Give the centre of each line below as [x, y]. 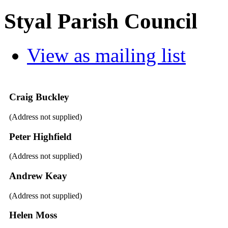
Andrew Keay [38, 176]
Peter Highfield [40, 136]
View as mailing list [106, 55]
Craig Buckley [39, 97]
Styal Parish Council [101, 21]
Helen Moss [33, 215]
